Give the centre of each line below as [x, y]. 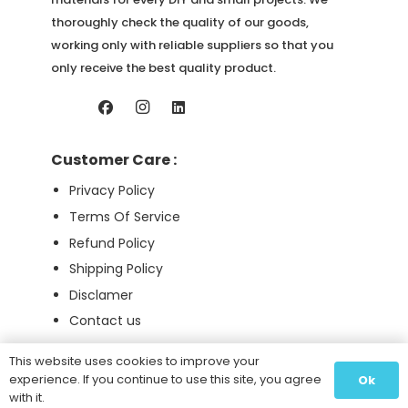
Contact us [105, 321]
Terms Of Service [125, 217]
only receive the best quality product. [163, 67]
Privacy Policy [112, 191]
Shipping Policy [116, 269]
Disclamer [101, 295]
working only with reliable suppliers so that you [192, 45]
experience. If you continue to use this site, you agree [165, 379]
